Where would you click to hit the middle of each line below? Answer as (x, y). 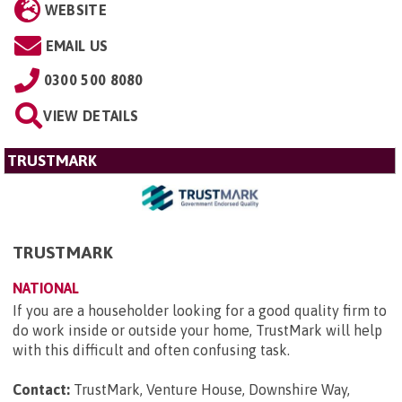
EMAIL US (77, 46)
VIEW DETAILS (91, 116)
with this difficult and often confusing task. (155, 350)
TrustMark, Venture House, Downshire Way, (212, 389)
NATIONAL (46, 288)
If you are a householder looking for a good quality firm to (200, 310)
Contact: (41, 389)
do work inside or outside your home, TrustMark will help (197, 330)
